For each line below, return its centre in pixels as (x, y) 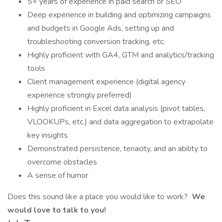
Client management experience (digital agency (106, 82)
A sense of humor (58, 175)
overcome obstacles (62, 162)
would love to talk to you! (57, 210)
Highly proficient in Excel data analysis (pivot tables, (116, 109)
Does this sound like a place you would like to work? (99, 197)
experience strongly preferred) (80, 95)
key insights (48, 135)
